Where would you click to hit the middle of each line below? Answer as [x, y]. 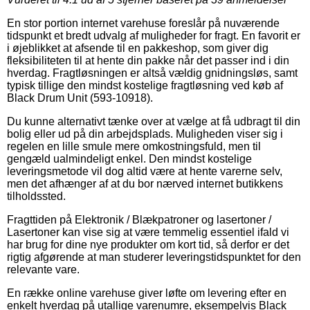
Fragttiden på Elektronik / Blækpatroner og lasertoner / [139, 219]
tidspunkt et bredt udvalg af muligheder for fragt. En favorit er [154, 35]
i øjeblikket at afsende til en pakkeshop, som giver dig [138, 48]
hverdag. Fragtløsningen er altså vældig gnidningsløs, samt [152, 73]
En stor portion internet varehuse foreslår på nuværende [143, 23]
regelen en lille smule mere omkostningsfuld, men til [134, 146]
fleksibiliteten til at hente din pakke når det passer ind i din [148, 60]
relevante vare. [43, 269]
